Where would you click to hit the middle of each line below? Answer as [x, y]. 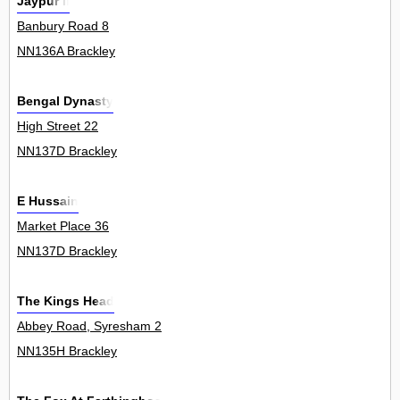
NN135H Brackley [67, 351]
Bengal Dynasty [65, 101]
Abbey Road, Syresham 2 [89, 326]
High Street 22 [58, 126]
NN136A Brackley [66, 51]
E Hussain [48, 201]
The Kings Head [66, 301]
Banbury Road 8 [63, 26]
